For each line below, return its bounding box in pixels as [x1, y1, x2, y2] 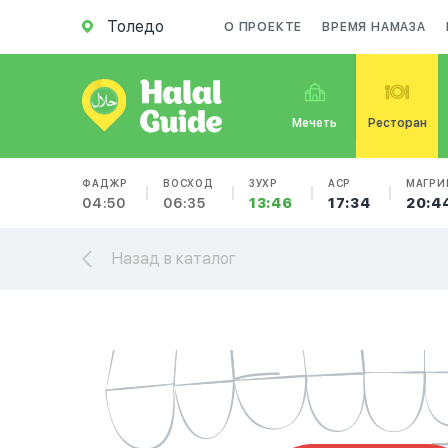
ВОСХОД [163, 177, 214, 189]
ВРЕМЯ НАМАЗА [322, 20, 426, 34]
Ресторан [367, 116, 427, 130]
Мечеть [292, 116, 338, 130]
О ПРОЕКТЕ [224, 20, 303, 34]
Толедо [107, 17, 164, 36]
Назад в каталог [112, 249, 236, 268]
